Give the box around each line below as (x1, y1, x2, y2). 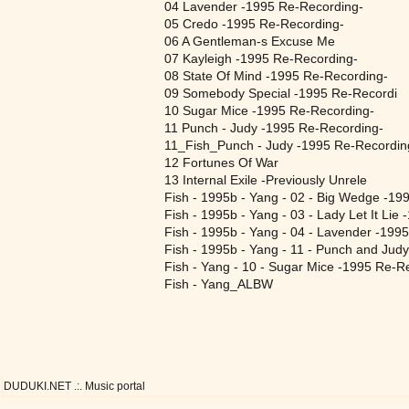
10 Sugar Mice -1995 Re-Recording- (164, 103, 374, 118)
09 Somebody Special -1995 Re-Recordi (164, 86, 397, 100)
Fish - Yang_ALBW (164, 277, 273, 291)
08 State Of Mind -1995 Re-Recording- (164, 68, 388, 83)
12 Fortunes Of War (164, 155, 278, 170)
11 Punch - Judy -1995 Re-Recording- (164, 121, 383, 135)
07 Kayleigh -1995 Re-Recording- (164, 51, 358, 66)
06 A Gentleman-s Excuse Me (164, 34, 335, 48)
